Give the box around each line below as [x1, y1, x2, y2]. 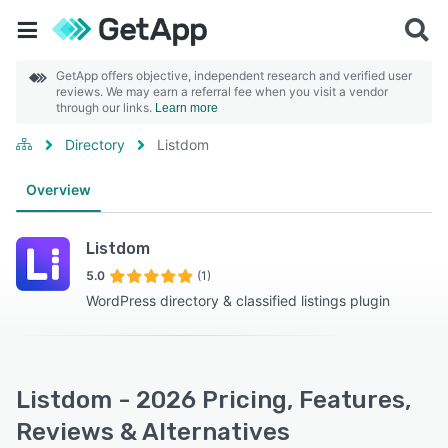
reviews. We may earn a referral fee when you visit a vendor [56, 84, 388, 99]
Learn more [155, 101, 218, 115]
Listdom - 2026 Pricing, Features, [16, 386, 411, 414]
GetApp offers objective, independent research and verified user [56, 68, 412, 83]
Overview [26, 181, 91, 198]
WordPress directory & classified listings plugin [86, 292, 390, 309]
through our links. [56, 100, 155, 115]
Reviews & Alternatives [16, 418, 290, 446]
